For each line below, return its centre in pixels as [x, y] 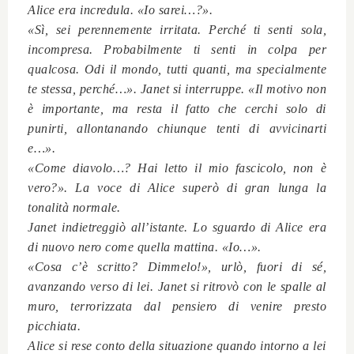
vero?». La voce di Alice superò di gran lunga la [177, 187]
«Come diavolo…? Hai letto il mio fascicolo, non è [177, 168]
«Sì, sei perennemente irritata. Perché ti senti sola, [177, 29]
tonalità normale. [74, 207]
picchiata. [54, 326]
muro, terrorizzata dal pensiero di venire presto [177, 306]
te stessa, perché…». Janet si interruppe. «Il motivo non [177, 88]
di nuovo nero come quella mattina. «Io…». [145, 247]
